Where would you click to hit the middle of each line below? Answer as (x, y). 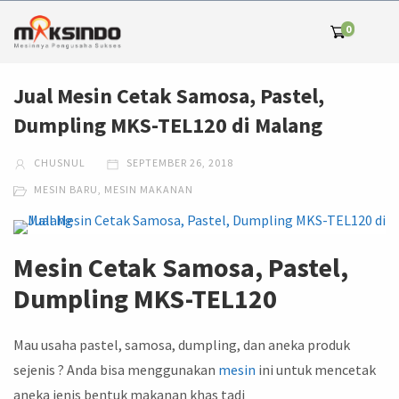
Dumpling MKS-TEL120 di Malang (168, 125)
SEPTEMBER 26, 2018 (179, 163)
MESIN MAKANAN (149, 190)
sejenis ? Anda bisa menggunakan (116, 370)
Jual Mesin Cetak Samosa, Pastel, (169, 96)
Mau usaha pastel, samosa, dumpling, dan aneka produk (182, 345)
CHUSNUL (58, 163)
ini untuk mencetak (316, 370)
